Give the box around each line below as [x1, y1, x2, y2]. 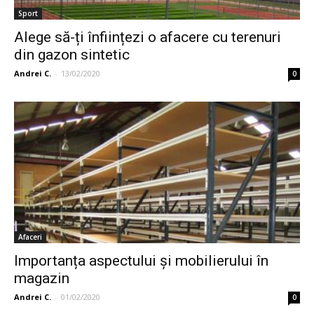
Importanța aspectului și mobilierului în [14, 252, 268, 269]
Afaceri [18, 231, 42, 242]
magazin [14, 269, 69, 287]
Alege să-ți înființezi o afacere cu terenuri [14, 29, 281, 46]
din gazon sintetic [14, 46, 130, 64]
